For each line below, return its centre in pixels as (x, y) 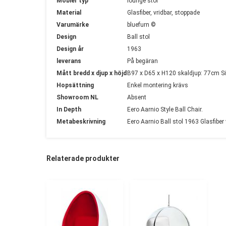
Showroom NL (77, 98)
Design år (70, 49)
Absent (137, 98)
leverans (69, 61)
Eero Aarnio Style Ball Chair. (165, 110)
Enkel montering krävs (158, 86)
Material (69, 13)
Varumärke (73, 25)
